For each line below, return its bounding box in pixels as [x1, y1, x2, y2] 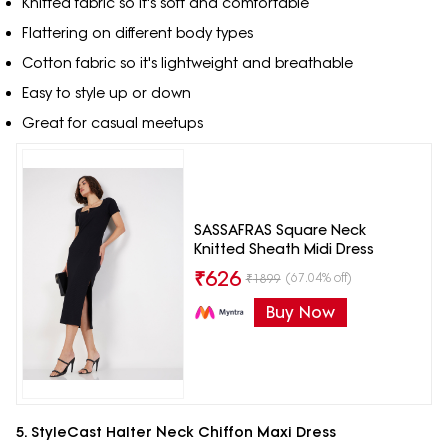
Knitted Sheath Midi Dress [193, 239, 374, 258]
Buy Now [265, 301, 335, 322]
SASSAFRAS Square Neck [193, 220, 366, 239]
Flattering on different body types [21, 23, 253, 42]
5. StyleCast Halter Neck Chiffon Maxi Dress [16, 422, 340, 441]
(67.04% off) [285, 269, 352, 285]
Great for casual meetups [21, 113, 203, 132]
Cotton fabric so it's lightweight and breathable [21, 53, 353, 72]
